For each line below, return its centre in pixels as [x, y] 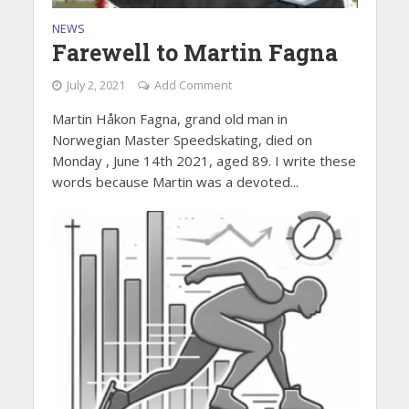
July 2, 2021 [95, 86]
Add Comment [193, 86]
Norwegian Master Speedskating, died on [182, 140]
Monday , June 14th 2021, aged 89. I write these [204, 161]
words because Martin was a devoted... [175, 182]
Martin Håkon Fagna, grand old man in [169, 119]
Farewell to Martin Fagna [194, 53]
